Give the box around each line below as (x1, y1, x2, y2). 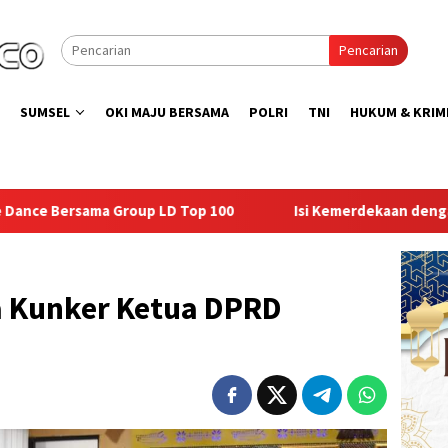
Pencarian (339, 41, 398, 59)
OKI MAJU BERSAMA (105, 103, 229, 121)
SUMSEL (20, 103, 70, 121)
